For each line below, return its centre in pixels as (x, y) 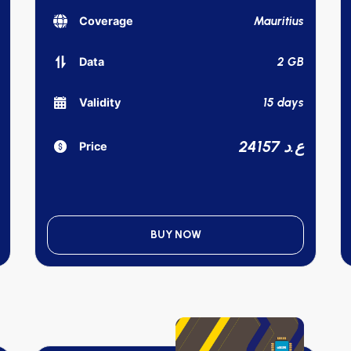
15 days (284, 102)
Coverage (106, 21)
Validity (100, 103)
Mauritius (279, 21)
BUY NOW (175, 234)
